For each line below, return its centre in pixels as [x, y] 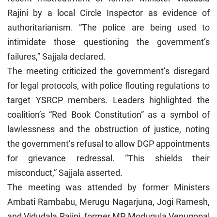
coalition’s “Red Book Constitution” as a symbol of [108, 115]
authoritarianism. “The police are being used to [108, 28]
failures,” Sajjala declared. [56, 57]
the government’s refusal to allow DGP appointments [108, 144]
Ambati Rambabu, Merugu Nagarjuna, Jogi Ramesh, [108, 202]
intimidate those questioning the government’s [108, 42]
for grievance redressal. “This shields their [108, 158]
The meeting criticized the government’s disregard [108, 71]
